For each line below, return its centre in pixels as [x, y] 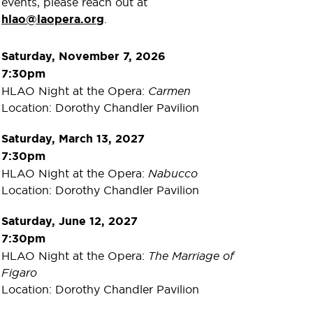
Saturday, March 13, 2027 [73, 138]
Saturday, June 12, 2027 [70, 221]
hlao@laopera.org [53, 19]
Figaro [19, 272]
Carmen [169, 90]
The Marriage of [191, 255]
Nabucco [173, 173]
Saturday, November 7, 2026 [83, 56]
